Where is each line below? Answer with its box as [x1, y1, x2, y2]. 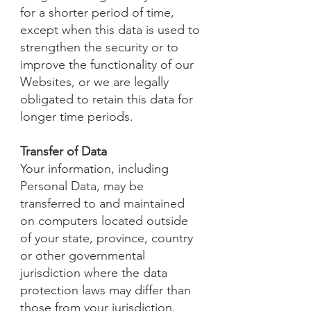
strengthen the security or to [20, 40, 178, 55]
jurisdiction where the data [20, 265, 167, 280]
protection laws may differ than [20, 283, 191, 298]
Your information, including [20, 161, 169, 176]
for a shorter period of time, [20, 5, 174, 20]
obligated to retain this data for [20, 92, 193, 107]
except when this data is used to [20, 22, 200, 37]
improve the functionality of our [20, 57, 194, 72]
